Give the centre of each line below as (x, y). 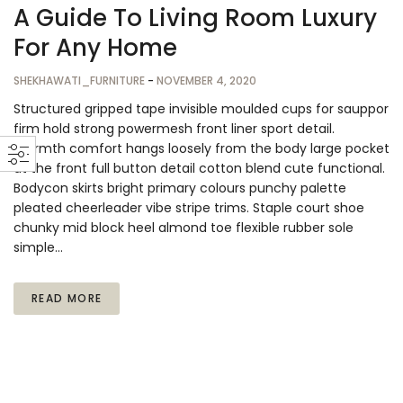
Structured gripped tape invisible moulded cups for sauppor (201, 109)
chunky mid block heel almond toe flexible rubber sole (184, 228)
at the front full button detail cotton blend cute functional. (199, 169)
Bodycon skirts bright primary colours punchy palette (180, 188)
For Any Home (95, 48)
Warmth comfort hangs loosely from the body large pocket (201, 149)
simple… (38, 248)
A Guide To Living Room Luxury (195, 18)
